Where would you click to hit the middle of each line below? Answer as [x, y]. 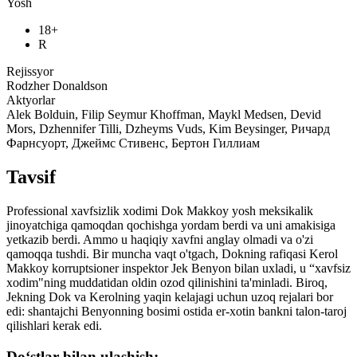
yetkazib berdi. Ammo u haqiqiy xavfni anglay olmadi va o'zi [160, 240]
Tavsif [31, 177]
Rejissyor [30, 72]
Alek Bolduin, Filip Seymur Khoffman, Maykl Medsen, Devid [164, 115]
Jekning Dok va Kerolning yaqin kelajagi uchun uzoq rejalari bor [170, 297]
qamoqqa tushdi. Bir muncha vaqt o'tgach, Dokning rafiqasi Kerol [172, 254]
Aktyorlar [31, 100]
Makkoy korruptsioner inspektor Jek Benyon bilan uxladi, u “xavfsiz [178, 269]
